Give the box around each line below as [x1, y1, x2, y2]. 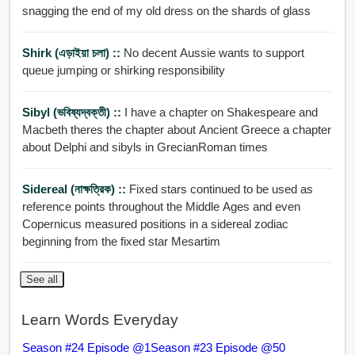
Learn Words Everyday [21, 311, 178, 328]
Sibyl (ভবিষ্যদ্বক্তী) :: [21, 105, 124, 120]
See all [25, 273, 58, 286]
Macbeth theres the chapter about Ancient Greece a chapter [21, 123, 331, 137]
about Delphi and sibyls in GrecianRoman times [21, 140, 268, 155]
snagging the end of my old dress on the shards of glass [21, 4, 311, 18]
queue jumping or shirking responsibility [21, 63, 225, 78]
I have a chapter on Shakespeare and [124, 105, 318, 120]
